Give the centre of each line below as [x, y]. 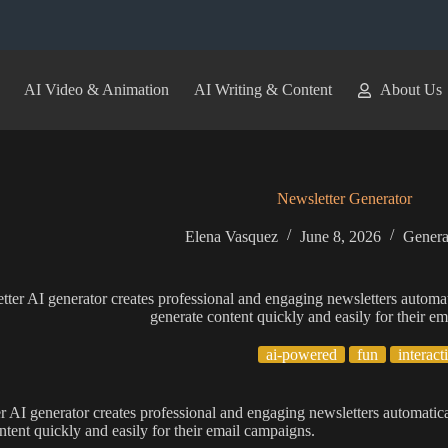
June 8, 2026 [341, 236]
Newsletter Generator [344, 198]
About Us [410, 89]
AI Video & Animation [96, 89]
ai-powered [301, 354]
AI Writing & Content [262, 89]
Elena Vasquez [232, 236]
